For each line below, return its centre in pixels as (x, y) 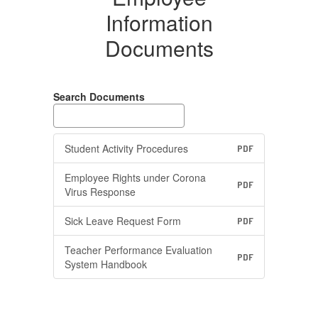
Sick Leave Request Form (123, 221)
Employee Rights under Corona (135, 177)
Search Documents (99, 97)
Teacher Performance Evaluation (138, 250)
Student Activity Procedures (126, 148)
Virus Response (100, 192)
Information (159, 22)
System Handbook (106, 264)
